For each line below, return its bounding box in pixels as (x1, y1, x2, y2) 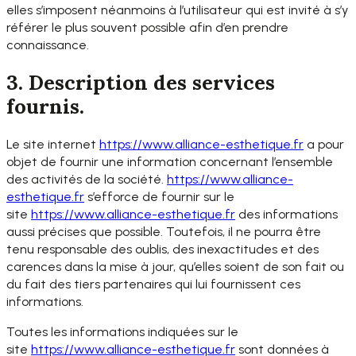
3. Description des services (6, 69, 275, 96)
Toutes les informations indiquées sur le (6, 324, 238, 340)
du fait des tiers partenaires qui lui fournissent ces (6, 276, 300, 292)
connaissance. (6, 37, 89, 53)
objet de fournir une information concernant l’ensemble (6, 153, 333, 169)
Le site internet (6, 136, 99, 152)
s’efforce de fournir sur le (84, 188, 234, 204)
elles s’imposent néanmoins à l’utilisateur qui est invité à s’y (6, 2, 348, 18)
